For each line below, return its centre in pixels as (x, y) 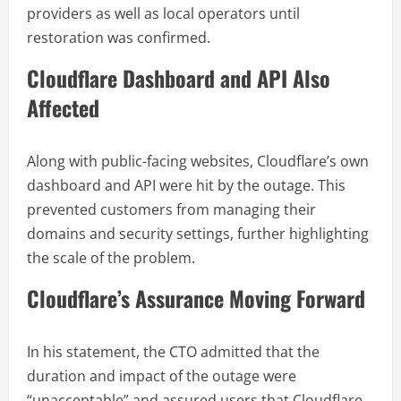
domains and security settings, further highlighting (198, 234)
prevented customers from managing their (171, 210)
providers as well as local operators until (163, 14)
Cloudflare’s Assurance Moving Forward (196, 299)
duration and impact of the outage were (162, 376)
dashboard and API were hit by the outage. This (186, 186)
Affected (63, 108)
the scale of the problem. (111, 258)
